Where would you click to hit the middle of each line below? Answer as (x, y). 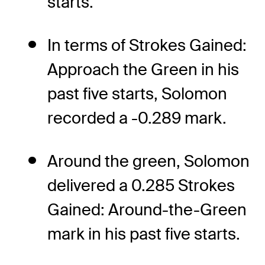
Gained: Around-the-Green (147, 209)
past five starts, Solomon (137, 93)
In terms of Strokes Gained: (147, 45)
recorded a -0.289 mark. (137, 118)
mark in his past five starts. (144, 234)
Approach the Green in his (143, 69)
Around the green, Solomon (148, 161)
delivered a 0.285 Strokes (141, 185)
